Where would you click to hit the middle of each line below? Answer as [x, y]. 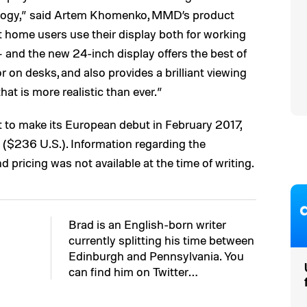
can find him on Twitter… [133, 271]
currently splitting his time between [161, 240]
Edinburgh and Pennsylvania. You [156, 256]
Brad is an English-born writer [147, 224]
